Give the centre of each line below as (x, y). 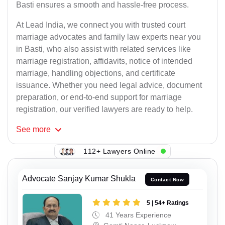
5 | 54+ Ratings (168, 203)
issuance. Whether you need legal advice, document (109, 85)
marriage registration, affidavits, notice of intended (104, 61)
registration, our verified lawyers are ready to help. (104, 109)
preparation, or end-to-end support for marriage (99, 97)
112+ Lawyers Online (120, 151)
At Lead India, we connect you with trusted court (101, 25)
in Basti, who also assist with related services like (103, 49)
